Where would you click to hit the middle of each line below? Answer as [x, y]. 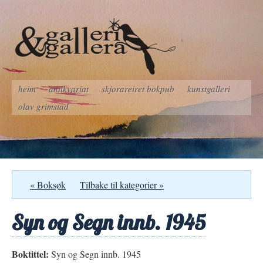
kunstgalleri [209, 89]
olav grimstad [43, 106]
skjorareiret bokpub [138, 89]
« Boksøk [48, 185]
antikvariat [69, 89]
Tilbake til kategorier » [122, 185]
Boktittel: [30, 254]
